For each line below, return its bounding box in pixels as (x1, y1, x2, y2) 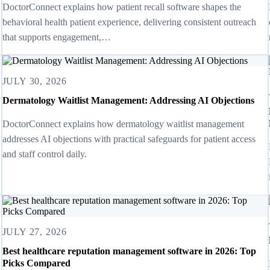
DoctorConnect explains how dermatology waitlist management (2, 119, 244, 130)
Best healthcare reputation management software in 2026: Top (2, 246, 256, 257)
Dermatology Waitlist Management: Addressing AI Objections (2, 95, 254, 106)
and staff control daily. (2, 149, 87, 160)
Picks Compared (2, 258, 71, 269)
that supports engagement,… (2, 31, 111, 42)
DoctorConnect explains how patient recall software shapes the (2, 1, 241, 12)
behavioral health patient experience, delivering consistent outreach (2, 16, 256, 27)
